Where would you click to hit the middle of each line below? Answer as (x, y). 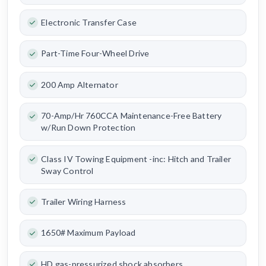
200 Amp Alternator (80, 84)
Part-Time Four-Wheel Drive (95, 53)
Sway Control (67, 170)
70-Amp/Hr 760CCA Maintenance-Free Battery (132, 116)
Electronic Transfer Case (89, 23)
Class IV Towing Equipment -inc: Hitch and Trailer (136, 159)
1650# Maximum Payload (88, 233)
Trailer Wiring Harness (84, 201)
